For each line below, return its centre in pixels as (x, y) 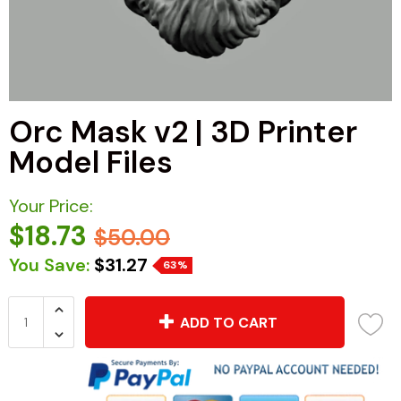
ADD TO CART (228, 322)
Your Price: (51, 206)
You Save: (49, 265)
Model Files (91, 162)
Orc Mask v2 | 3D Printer (183, 132)
